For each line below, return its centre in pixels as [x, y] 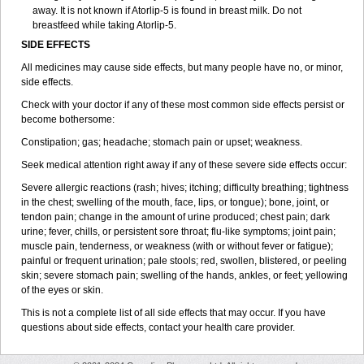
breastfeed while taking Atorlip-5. [104, 25]
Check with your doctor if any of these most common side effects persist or [183, 105]
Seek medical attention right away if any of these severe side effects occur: [184, 165]
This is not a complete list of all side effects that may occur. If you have [173, 313]
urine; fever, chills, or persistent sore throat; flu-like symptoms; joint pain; [178, 232]
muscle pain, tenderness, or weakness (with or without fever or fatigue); [177, 246]
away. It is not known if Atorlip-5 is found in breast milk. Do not [167, 11]
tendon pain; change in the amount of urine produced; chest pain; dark [175, 217]
